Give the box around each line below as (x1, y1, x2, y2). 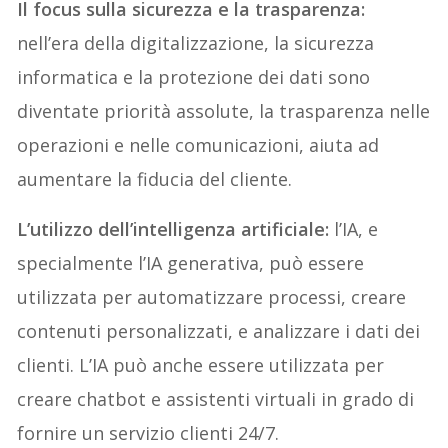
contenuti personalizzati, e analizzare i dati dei (17, 318, 421, 343)
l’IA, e (334, 216, 379, 241)
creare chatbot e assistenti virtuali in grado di (17, 386, 415, 411)
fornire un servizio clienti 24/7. (17, 420, 280, 445)
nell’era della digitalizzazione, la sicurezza (17, 30, 375, 55)
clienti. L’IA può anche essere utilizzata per (17, 352, 385, 377)
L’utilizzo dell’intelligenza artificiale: (17, 216, 335, 241)
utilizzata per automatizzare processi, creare (17, 284, 407, 309)
